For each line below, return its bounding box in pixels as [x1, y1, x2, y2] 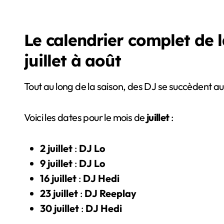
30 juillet [40, 202, 79, 215]
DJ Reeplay [84, 187, 136, 200]
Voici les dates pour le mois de [24, 111, 146, 124]
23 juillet [40, 187, 78, 200]
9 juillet [40, 157, 72, 170]
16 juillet [40, 172, 76, 185]
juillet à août [24, 50, 121, 71]
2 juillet [40, 142, 72, 155]
